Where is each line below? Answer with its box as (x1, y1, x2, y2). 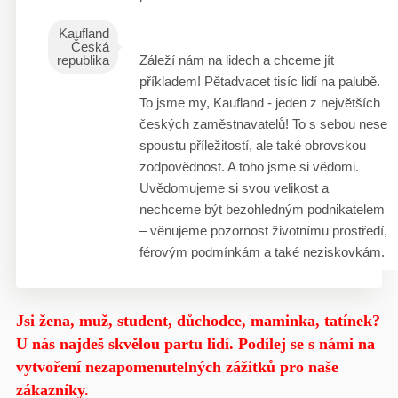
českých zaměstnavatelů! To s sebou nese (139, 116, 387, 131)
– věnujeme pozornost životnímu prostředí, (139, 223, 387, 238)
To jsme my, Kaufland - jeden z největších (139, 95, 380, 110)
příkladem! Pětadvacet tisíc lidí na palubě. (139, 74, 380, 89)
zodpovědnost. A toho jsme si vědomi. (139, 159, 359, 174)
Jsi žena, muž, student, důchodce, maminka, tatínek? (15, 312, 380, 330)
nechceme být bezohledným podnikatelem (139, 202, 385, 217)
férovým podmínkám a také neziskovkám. (139, 244, 385, 259)
